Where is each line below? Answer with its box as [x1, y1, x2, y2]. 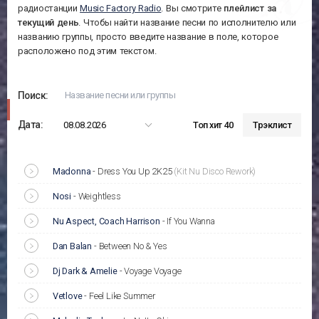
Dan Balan [52, 241, 93, 252]
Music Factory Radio [80, 2, 162, 14]
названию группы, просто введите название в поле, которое [18, 31, 278, 42]
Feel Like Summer [88, 291, 155, 302]
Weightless [78, 191, 121, 202]
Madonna [52, 166, 91, 177]
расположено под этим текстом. [18, 45, 157, 56]
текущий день [18, 16, 79, 28]
